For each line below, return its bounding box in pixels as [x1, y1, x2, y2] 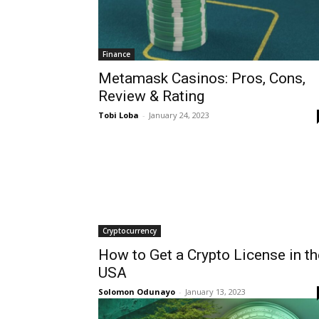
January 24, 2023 [149, 109, 209, 120]
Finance [103, 48, 130, 59]
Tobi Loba [98, 109, 139, 120]
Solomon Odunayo [98, 286, 175, 297]
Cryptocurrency [103, 225, 157, 236]
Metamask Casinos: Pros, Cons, [98, 69, 305, 87]
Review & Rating [98, 87, 204, 105]
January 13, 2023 [185, 286, 246, 297]
